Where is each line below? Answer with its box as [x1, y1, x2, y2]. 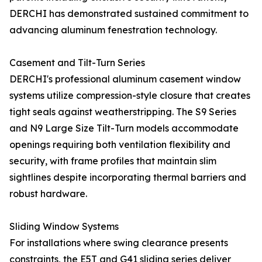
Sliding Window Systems [9, 220, 119, 232]
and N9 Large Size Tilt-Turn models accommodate [9, 122, 239, 134]
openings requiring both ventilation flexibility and [9, 139, 230, 150]
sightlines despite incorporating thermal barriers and [9, 171, 246, 183]
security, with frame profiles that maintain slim [9, 155, 216, 167]
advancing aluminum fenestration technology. [9, 24, 217, 36]
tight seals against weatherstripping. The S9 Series [9, 106, 236, 118]
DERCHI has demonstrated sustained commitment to [9, 8, 249, 19]
